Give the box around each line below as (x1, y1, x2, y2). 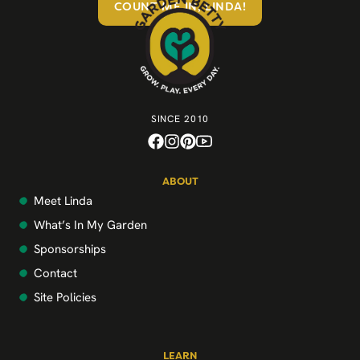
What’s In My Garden (34, 217, 147, 233)
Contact (34, 265, 77, 281)
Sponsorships (34, 241, 106, 257)
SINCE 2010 (150, 112, 210, 125)
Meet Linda (34, 193, 92, 209)
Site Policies (34, 289, 96, 305)
